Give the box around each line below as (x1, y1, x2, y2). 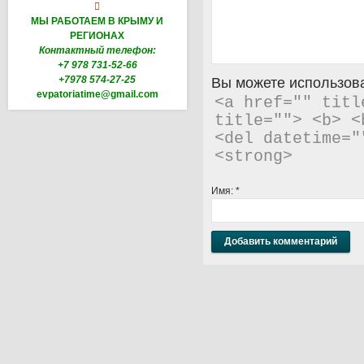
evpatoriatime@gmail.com (37, 88, 158, 100)
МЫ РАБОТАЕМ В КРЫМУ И (31, 15, 164, 27)
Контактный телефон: (39, 44, 156, 56)
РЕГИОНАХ (70, 29, 125, 41)
